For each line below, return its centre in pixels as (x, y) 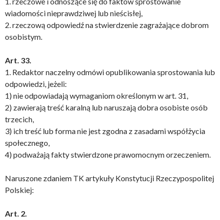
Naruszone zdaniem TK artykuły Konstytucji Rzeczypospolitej (110, 178)
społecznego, (27, 143)
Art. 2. (16, 213)
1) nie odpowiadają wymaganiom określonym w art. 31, (96, 96)
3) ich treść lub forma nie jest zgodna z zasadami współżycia (105, 131)
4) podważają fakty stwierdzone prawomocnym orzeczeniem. (108, 154)
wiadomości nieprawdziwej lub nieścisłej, (74, 13)
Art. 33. (18, 60)
